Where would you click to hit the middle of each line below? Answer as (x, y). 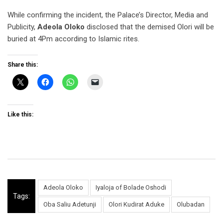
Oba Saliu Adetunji (70, 204)
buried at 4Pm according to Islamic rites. (73, 39)
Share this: (23, 64)
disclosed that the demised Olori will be (149, 27)
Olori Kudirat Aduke (136, 204)
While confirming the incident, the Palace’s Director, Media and (108, 15)
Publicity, (22, 27)
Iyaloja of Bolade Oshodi (131, 187)
